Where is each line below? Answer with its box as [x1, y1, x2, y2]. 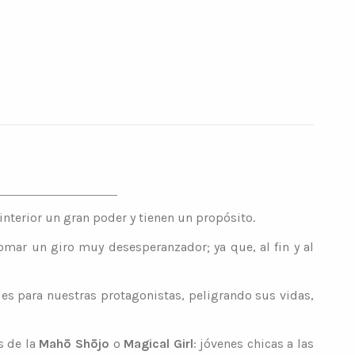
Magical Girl [124, 335, 193, 351]
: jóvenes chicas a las [193, 335, 315, 351]
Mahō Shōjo [35, 335, 109, 351]
